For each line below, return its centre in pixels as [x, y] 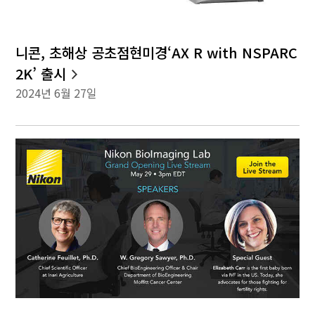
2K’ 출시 [41, 73]
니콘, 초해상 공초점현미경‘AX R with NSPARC [157, 52]
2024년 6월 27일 [57, 92]
